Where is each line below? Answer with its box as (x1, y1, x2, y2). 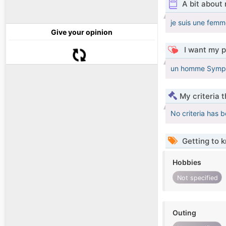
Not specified (177, 174, 218, 182)
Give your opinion (51, 28, 112, 37)
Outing (173, 208, 196, 217)
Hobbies (173, 158, 201, 167)
